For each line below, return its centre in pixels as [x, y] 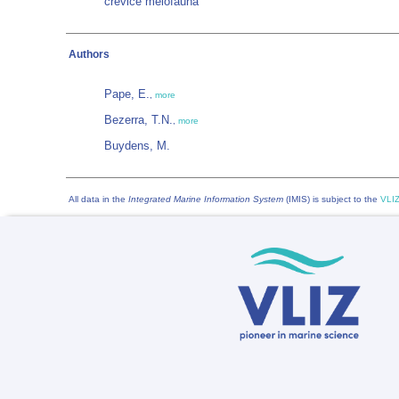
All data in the [98, 199]
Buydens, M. [137, 146]
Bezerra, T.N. [138, 120]
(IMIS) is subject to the [332, 199]
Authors [89, 54]
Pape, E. [127, 94]
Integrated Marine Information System [206, 199]
